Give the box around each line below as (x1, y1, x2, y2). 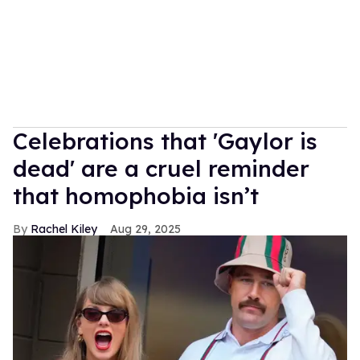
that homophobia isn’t (13, 181, 259, 210)
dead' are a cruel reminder (13, 153, 309, 182)
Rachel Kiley (31, 221, 97, 236)
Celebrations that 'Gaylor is (13, 126, 317, 155)
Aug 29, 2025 (110, 221, 181, 236)
